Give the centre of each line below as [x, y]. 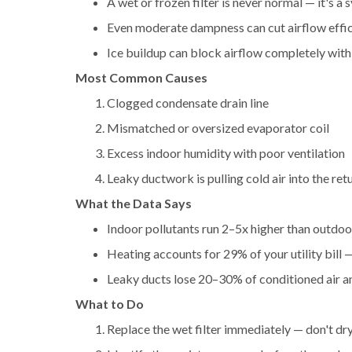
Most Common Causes [141, 77]
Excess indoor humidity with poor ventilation [226, 153]
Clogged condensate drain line [188, 103]
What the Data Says [134, 203]
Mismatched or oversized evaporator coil [218, 128]
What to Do [110, 304]
